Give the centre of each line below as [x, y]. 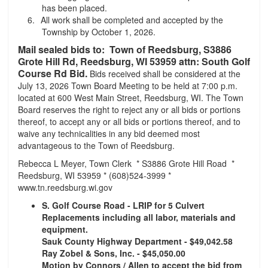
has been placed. [74, 8]
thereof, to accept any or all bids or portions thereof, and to [129, 121]
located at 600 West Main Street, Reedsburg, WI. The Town [131, 98]
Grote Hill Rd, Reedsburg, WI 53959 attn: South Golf [134, 61]
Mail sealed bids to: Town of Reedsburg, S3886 [125, 49]
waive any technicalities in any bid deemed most [109, 133]
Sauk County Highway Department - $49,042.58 [137, 241]
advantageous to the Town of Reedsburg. [98, 145]
